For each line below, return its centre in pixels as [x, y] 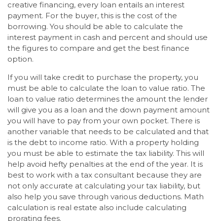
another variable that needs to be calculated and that [108, 132]
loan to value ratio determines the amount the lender [108, 99]
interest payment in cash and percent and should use [108, 37]
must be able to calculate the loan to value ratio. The [106, 88]
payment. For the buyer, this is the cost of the [92, 16]
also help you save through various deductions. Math [106, 197]
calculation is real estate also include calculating [97, 208]
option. [20, 59]
